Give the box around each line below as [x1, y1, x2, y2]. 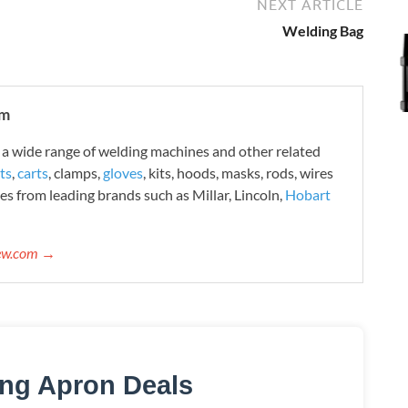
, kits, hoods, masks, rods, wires [143, 163, 333, 181]
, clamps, [48, 163, 103, 181]
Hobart [285, 185, 331, 203]
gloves [103, 163, 143, 181]
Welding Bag [282, 21, 363, 39]
